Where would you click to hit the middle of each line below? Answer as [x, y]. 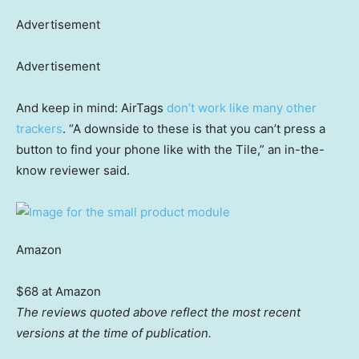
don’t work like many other [242, 108]
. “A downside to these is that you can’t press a [194, 129]
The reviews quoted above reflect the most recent [158, 313]
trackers [39, 129]
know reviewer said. [73, 171]
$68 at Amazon [58, 292]
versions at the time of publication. [114, 333]
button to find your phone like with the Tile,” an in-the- [170, 150]
